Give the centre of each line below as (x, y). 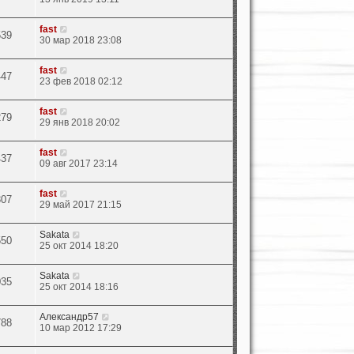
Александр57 (70, 316)
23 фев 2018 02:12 (81, 81)
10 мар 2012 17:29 (81, 328)
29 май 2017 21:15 (81, 204)
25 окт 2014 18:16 (79, 286)
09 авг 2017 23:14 (79, 163)
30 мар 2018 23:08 (81, 40)
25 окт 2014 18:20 (79, 245)
